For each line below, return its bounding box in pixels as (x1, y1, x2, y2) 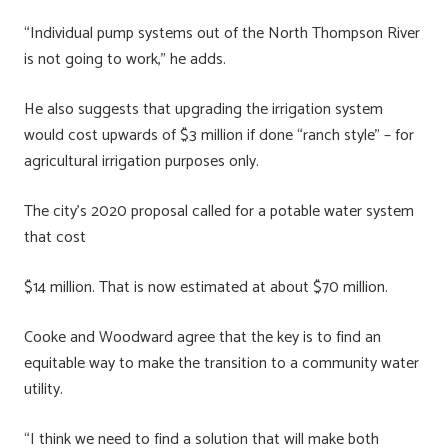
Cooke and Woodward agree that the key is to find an (24, 323, 381, 351)
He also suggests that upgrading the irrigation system (24, 95, 383, 123)
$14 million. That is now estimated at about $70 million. (24, 273, 388, 301)
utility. (24, 375, 63, 403)
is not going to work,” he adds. (24, 45, 226, 73)
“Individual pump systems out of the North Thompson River (24, 19, 420, 47)
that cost (24, 223, 86, 251)
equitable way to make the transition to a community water (24, 349, 419, 377)
